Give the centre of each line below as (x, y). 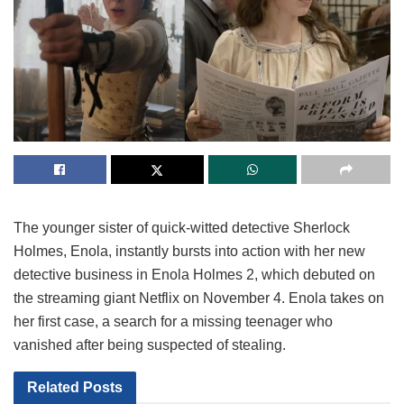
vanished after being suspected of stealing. (150, 344)
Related (53, 387)
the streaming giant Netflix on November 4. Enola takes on (199, 298)
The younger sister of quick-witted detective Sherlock (182, 227)
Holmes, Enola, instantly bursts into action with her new (189, 251)
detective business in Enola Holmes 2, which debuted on (194, 274)
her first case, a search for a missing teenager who (173, 321)
